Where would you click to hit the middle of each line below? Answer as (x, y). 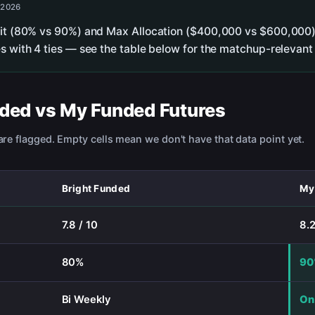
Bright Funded (96, 188)
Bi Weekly (86, 300)
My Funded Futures (143, 110)
